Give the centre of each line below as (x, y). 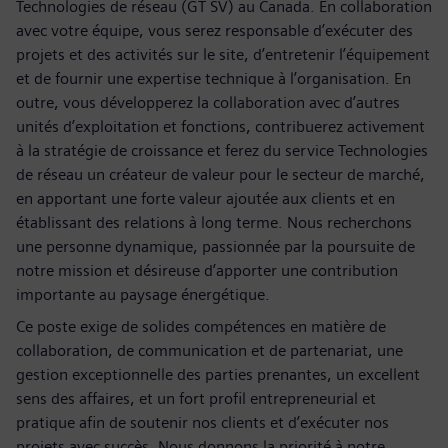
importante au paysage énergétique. (143, 294)
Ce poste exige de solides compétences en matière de (201, 326)
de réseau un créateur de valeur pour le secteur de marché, (220, 174)
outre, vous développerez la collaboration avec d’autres (208, 102)
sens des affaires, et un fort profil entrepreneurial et (196, 398)
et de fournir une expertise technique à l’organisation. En (213, 78)
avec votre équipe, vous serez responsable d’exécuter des (214, 30)
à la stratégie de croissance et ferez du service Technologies (222, 150)
